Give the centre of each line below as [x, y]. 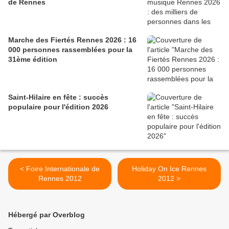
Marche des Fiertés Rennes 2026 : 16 [72, 40]
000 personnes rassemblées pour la [70, 50]
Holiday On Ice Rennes [169, 169]
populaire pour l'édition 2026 [58, 107]
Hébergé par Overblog [47, 215]
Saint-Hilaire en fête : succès [58, 97]
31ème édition [33, 60]
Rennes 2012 [60, 179]
